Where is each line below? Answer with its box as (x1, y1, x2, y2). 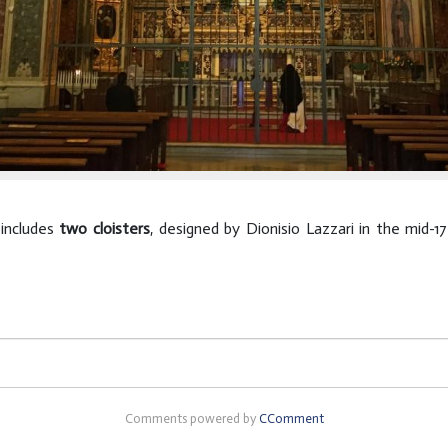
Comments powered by (124, 411, 259, 426)
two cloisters (59, 219, 151, 238)
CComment (258, 411, 324, 426)
